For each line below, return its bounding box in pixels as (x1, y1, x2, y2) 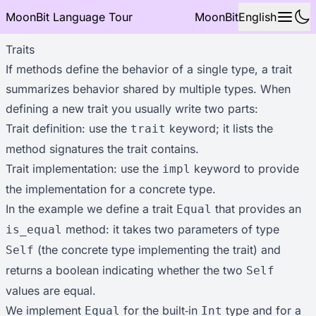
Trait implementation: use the (6, 162, 162, 176)
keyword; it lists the (166, 121, 273, 135)
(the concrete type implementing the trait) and (34, 243, 281, 257)
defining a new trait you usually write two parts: (6, 102, 258, 116)
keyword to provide (190, 162, 299, 176)
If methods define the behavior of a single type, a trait (6, 62, 292, 76)
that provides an (212, 202, 301, 216)
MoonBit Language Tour (6, 10, 133, 24)
